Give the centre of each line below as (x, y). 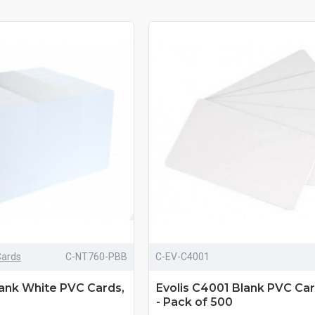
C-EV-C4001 (182, 256)
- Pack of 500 (194, 302)
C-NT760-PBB (96, 256)
